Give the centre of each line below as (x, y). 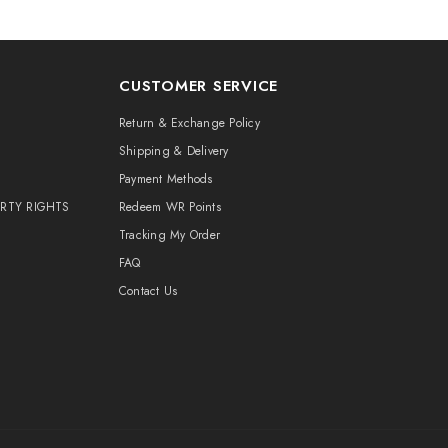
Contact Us (148, 290)
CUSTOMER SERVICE (198, 85)
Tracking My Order (170, 234)
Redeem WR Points (170, 206)
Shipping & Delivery (174, 150)
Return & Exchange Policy (189, 122)
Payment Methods (166, 178)
